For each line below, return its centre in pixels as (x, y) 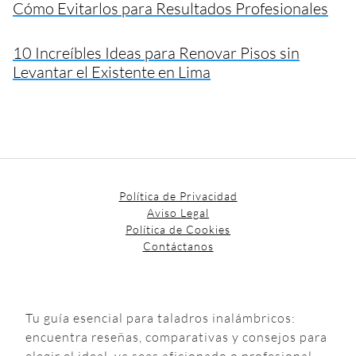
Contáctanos (178, 246)
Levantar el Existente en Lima (112, 72)
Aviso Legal (178, 212)
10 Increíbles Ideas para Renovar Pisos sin (156, 52)
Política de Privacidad (178, 195)
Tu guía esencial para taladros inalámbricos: (161, 317)
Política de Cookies (178, 229)
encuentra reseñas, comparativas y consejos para (176, 337)
